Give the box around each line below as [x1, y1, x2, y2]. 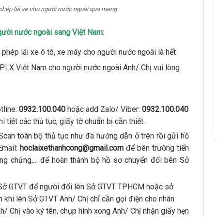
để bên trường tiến [126, 143, 189, 153]
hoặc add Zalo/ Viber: [65, 105, 142, 114]
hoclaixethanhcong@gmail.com [20, 143, 126, 153]
